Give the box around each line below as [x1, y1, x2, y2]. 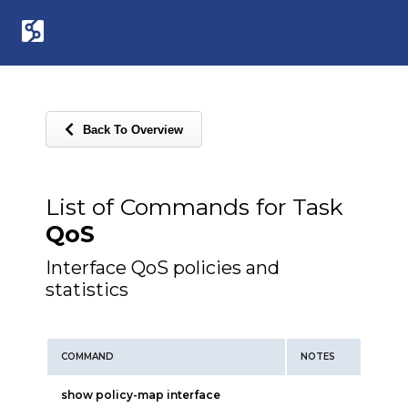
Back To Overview [83, 122, 183, 137]
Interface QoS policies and [46, 257, 280, 279]
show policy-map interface [61, 388, 220, 402]
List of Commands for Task [46, 193, 343, 220]
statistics [46, 279, 128, 301]
